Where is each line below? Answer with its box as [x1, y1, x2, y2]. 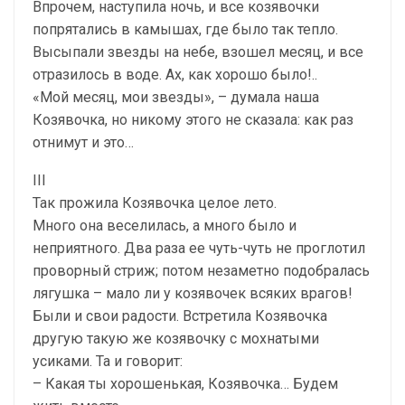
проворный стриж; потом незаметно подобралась [33, 261, 370, 279]
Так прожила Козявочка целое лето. [33, 193, 277, 212]
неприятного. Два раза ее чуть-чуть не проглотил [33, 239, 365, 257]
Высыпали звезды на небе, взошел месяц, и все [33, 42, 363, 61]
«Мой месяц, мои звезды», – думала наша [33, 88, 319, 106]
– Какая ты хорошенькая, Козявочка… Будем [33, 374, 338, 392]
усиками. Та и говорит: [33, 352, 183, 370]
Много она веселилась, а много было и [33, 216, 297, 234]
